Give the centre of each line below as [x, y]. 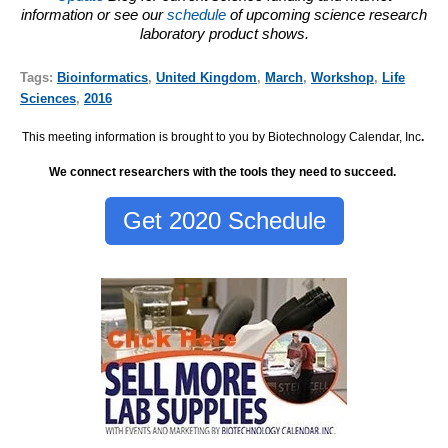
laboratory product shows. [224, 33]
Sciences [48, 98]
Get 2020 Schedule [224, 220]
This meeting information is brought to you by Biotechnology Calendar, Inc [221, 137]
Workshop [342, 77]
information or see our [94, 14]
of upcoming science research [326, 14]
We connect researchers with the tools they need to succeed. [224, 172]
